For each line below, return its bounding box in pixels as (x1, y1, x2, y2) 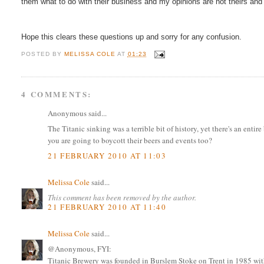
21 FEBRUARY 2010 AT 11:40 (48, 201, 166, 212)
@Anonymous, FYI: (48, 243, 112, 255)
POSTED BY (21, 51, 64, 58)
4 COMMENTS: (21, 88, 93, 100)
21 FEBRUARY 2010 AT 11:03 (48, 150, 166, 161)
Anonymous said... (48, 107, 107, 118)
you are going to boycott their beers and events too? (48, 135, 213, 146)
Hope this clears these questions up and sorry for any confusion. (21, 32, 242, 42)
